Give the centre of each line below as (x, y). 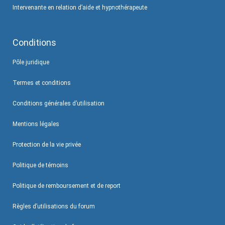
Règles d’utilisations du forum (54, 206)
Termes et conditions (42, 83)
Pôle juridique (31, 62)
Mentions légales (36, 124)
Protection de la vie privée (47, 144)
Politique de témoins (40, 165)
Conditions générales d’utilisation (59, 103)
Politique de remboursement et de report (67, 186)
